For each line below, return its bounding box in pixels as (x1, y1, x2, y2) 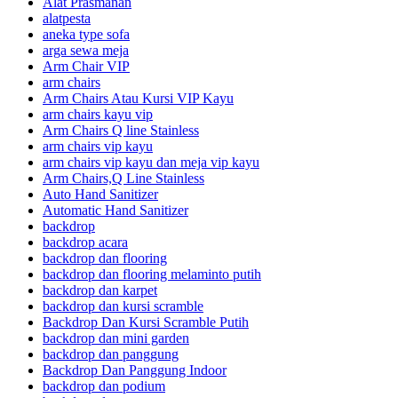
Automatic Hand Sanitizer (43, 203, 188, 219)
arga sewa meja (43, 43, 129, 59)
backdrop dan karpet (43, 283, 157, 298)
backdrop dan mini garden (43, 330, 189, 346)
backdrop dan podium (43, 378, 165, 394)
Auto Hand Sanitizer (43, 187, 158, 203)
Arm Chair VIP (43, 59, 130, 75)
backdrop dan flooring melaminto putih (43, 267, 261, 283)
